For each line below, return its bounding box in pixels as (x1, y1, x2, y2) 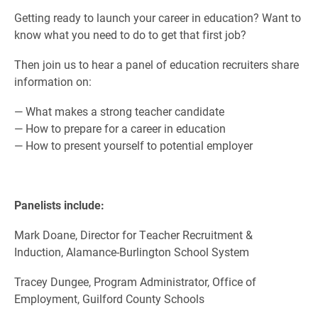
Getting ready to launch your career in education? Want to (14, 10, 301, 25)
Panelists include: (14, 197, 104, 212)
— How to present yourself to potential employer (14, 138, 253, 153)
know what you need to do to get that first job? (14, 27, 246, 42)
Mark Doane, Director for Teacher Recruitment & (14, 227, 253, 242)
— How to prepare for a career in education (14, 121, 226, 136)
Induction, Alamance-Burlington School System (14, 244, 249, 259)
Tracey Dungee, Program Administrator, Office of (14, 274, 256, 289)
